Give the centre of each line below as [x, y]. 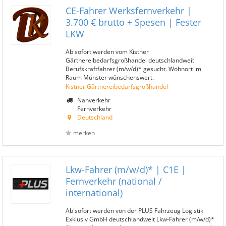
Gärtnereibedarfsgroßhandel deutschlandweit [130, 60]
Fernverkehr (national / [114, 181]
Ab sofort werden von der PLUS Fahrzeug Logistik [134, 210]
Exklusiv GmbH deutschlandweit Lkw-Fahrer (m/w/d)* [140, 219]
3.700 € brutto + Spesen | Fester [133, 22]
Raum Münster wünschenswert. [110, 77]
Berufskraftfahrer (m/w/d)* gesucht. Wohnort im [133, 69]
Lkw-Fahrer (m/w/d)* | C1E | [126, 169]
